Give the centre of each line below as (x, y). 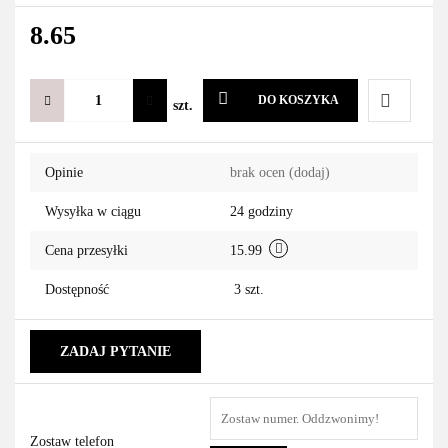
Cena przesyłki (86, 250)
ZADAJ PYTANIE (115, 351)
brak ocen (259, 172)
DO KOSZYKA (298, 100)
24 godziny (261, 211)
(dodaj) (309, 172)
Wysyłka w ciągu (93, 211)
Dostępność (77, 289)
